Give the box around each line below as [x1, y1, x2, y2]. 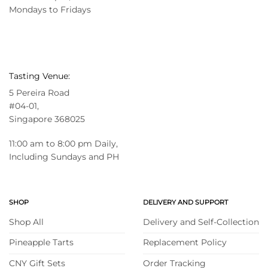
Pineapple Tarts [9, 237, 74, 248]
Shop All [9, 217, 44, 227]
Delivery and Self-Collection [143, 217, 259, 227]
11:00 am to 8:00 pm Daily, [9, 138, 120, 148]
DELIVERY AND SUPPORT [143, 197, 228, 206]
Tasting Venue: [9, 71, 70, 81]
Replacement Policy [143, 237, 227, 248]
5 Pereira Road [9, 88, 69, 98]
